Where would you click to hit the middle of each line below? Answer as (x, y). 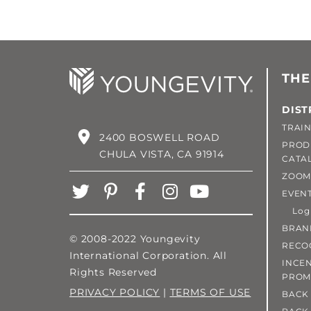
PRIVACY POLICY (115, 292)
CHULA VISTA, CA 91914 (161, 154)
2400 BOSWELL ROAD (159, 137)
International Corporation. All (149, 255)
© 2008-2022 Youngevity (135, 238)
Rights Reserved (114, 272)
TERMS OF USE (210, 292)
